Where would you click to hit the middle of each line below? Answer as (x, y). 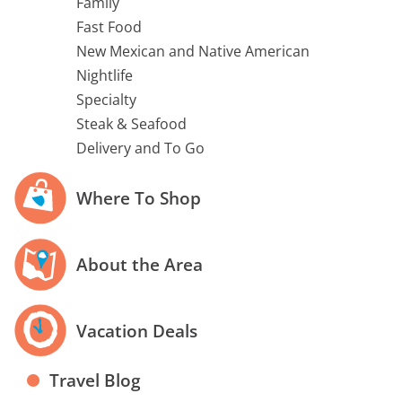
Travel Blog (95, 380)
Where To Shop (139, 198)
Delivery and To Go (140, 148)
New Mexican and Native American (193, 51)
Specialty (106, 99)
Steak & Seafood (131, 123)
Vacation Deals (137, 331)
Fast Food (109, 26)
